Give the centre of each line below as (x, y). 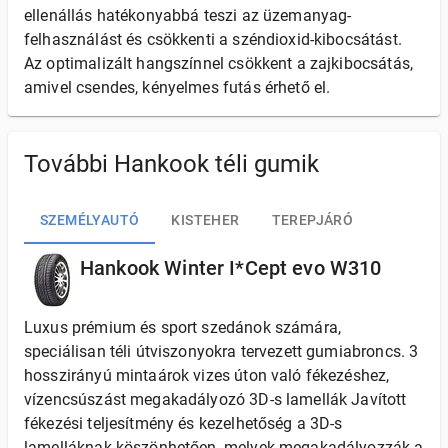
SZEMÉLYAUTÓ (90, 219)
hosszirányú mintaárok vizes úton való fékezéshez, (207, 375)
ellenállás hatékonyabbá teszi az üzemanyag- (188, 15)
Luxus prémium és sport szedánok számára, (183, 327)
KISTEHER (205, 219)
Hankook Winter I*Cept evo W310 (231, 268)
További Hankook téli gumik (171, 164)
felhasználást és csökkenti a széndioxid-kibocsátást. (213, 39)
